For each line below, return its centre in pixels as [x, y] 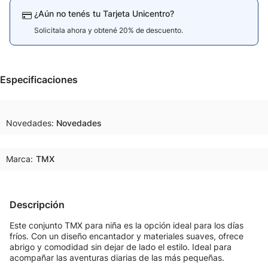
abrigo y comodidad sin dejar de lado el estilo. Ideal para [121, 247]
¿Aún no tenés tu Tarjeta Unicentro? [104, 13]
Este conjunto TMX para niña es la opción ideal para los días [127, 225]
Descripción [37, 205]
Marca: [19, 159]
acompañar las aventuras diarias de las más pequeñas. [117, 258]
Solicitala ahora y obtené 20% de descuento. [109, 30]
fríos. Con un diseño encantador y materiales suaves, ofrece [127, 236]
